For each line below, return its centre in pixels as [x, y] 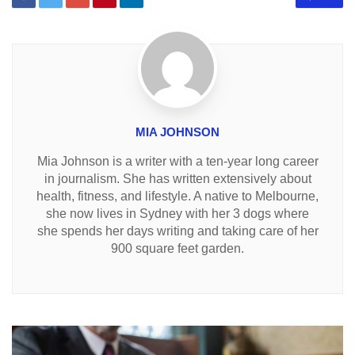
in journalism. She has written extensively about [177, 179]
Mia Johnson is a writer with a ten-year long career [177, 162]
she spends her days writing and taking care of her [177, 231]
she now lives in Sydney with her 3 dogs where [177, 214]
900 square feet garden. [177, 249]
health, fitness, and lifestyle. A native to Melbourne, [177, 197]
